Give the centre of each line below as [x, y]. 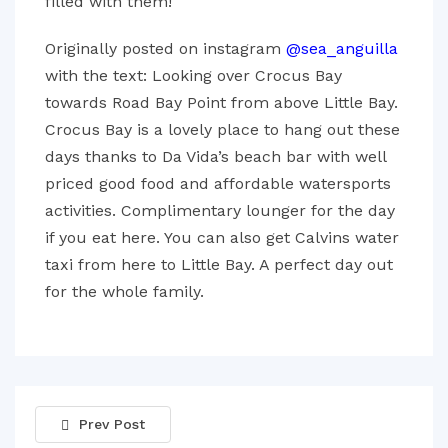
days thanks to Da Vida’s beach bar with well [215, 156]
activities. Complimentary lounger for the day [220, 210]
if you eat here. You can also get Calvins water [222, 237]
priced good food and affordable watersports [218, 183]
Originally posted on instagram [165, 48]
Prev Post [112, 424]
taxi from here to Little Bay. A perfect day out [219, 264]
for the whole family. [124, 291]
